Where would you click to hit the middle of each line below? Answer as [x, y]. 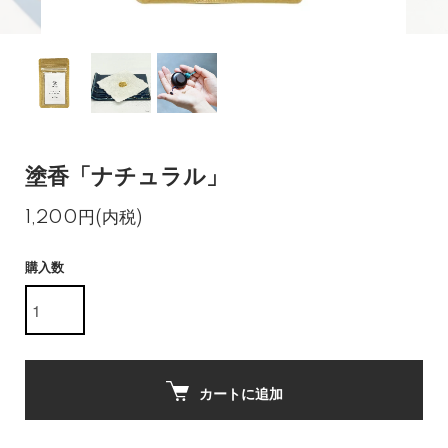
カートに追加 [240, 393]
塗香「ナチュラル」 [126, 177]
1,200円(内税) [83, 217]
